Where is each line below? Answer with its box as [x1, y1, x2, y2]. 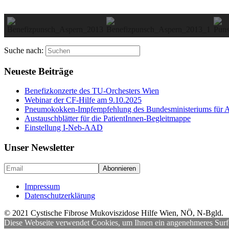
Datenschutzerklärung [25, 191, 95, 200]
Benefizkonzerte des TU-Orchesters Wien [25, 86, 159, 96]
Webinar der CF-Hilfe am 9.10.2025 [25, 96, 142, 105]
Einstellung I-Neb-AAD [25, 123, 103, 132]
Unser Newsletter [4, 142, 74, 153]
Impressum [25, 181, 60, 191]
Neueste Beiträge [4, 65, 73, 77]
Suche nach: [4, 45, 43, 55]
